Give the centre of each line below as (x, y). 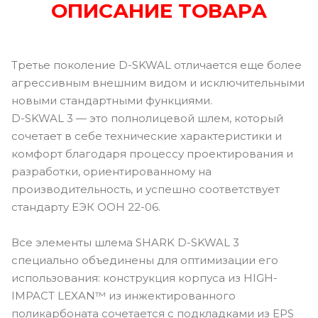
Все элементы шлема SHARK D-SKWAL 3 (125, 242)
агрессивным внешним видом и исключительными (158, 82)
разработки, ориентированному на (111, 171)
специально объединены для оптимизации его (145, 260)
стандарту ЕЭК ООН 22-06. (87, 207)
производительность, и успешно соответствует (146, 189)
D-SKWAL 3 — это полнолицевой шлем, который (147, 118)
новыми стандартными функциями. (112, 100)
